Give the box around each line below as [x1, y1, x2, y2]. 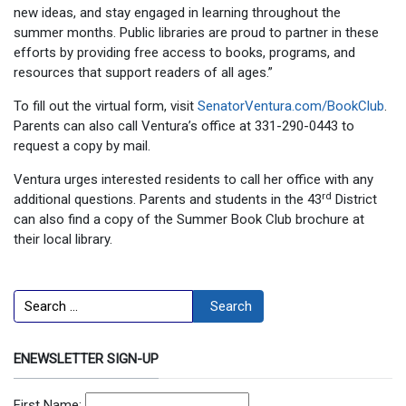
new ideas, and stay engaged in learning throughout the [14, 5, 341, 22]
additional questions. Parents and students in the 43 [14, 191, 322, 208]
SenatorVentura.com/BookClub [198, 98, 384, 115]
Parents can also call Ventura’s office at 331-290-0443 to [14, 118, 354, 135]
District [332, 191, 377, 208]
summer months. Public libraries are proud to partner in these [14, 24, 379, 42]
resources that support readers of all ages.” [14, 64, 273, 82]
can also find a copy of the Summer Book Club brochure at [14, 211, 364, 228]
